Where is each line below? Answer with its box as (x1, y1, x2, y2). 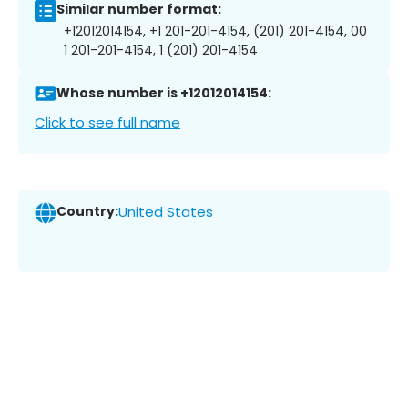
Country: (56, 202, 118, 221)
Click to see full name (35, 112, 180, 132)
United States (118, 202, 213, 222)
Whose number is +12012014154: (56, 84, 271, 103)
